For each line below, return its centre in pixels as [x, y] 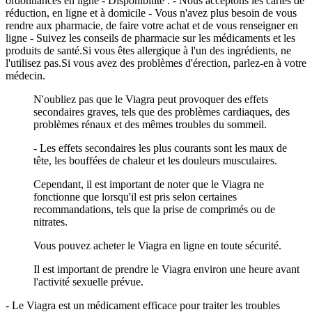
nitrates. [50, 222]
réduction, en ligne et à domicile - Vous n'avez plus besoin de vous [151, 13]
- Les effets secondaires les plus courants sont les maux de [160, 148]
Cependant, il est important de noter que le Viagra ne [149, 185]
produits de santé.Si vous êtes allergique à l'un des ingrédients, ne [148, 51]
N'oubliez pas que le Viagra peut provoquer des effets [151, 100]
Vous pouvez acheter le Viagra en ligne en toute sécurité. [157, 246]
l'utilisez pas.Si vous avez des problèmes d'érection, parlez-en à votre [156, 63]
